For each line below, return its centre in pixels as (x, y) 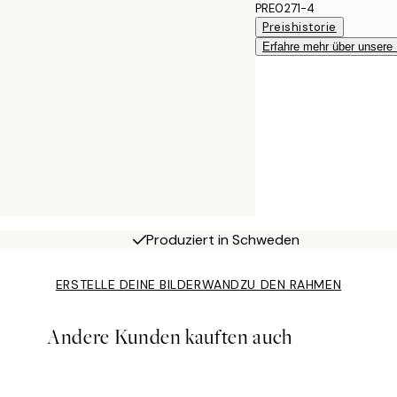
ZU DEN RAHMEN (291, 285)
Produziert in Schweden (222, 240)
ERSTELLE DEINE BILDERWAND (148, 285)
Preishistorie (300, 27)
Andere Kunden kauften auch (170, 338)
